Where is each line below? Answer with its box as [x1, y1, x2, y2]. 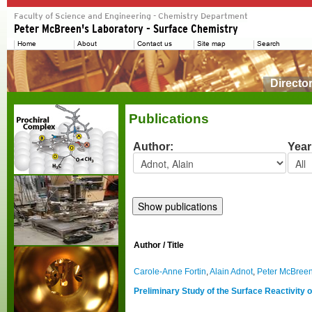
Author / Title [134, 240, 184, 250]
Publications [129, 111, 209, 126]
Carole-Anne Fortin [134, 267, 206, 276]
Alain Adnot [210, 267, 253, 276]
